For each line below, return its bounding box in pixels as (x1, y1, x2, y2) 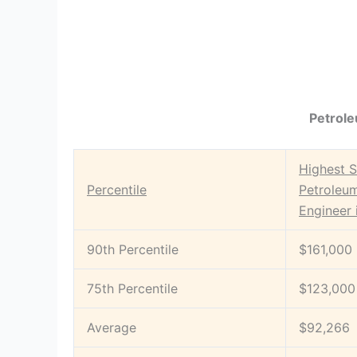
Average (87, 319, 136, 335)
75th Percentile (87, 280, 178, 296)
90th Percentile (87, 241, 178, 257)
